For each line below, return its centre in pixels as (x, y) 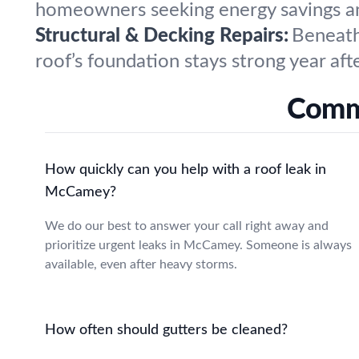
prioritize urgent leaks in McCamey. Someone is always (198, 245)
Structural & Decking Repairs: (162, 36)
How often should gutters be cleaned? (166, 330)
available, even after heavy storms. (141, 264)
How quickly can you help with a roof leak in (186, 170)
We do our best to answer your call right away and (187, 226)
